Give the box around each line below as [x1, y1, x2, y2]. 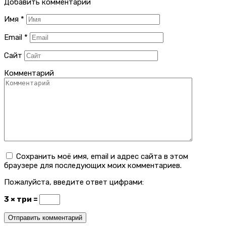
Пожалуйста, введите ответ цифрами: [4, 177, 144, 187]
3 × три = [4, 194, 39, 204]
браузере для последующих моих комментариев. [4, 160, 182, 170]
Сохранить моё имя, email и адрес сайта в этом [16, 151, 188, 161]
